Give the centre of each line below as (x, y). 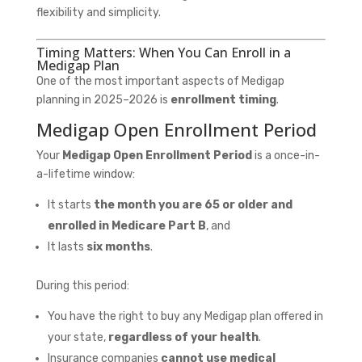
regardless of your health (183, 337)
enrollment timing (223, 99)
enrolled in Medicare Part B (126, 225)
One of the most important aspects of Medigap (160, 81)
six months (118, 246)
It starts (70, 204)
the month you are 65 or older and (193, 204)
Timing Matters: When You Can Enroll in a (163, 52)
